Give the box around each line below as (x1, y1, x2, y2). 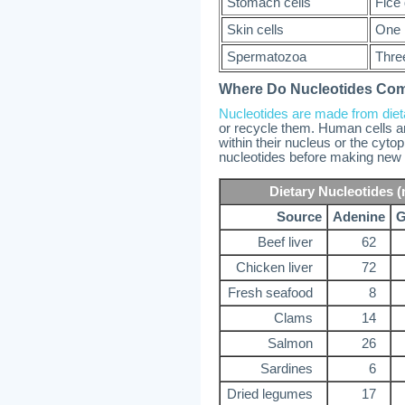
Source (277, 210, 322, 224)
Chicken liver (236, 260, 313, 275)
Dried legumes (227, 387, 313, 401)
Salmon (268, 336, 313, 351)
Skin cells (227, 23, 284, 37)
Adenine (333, 210, 385, 224)
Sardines (260, 362, 313, 376)
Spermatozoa (227, 50, 306, 64)
